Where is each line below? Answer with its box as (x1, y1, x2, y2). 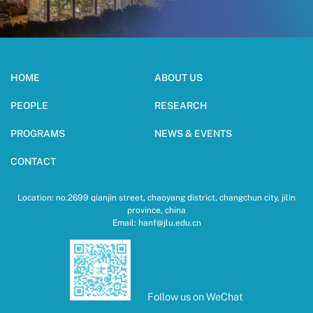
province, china (127, 205, 186, 215)
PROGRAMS (10, 127, 65, 139)
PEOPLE (10, 99, 48, 111)
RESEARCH (154, 99, 208, 111)
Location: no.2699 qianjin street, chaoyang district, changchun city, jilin (17, 192, 296, 203)
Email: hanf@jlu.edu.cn (112, 217, 201, 228)
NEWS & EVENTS (154, 127, 232, 139)
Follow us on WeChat (147, 290, 243, 303)
